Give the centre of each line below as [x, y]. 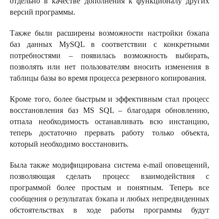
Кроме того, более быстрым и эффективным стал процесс [109, 99]
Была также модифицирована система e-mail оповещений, [109, 165]
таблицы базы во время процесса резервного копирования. [108, 78]
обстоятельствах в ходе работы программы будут [109, 210]
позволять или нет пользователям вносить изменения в [109, 67]
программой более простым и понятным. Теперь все [109, 187]
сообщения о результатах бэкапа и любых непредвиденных [109, 199]
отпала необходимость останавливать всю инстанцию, [109, 121]
